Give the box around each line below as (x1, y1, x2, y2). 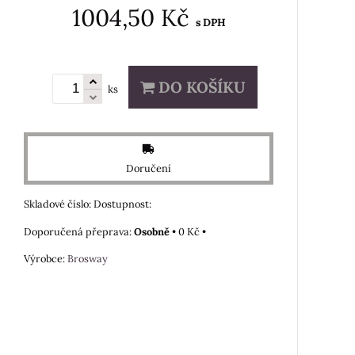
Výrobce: (24, 251, 67, 265)
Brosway (67, 251, 108, 265)
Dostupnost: (94, 197, 151, 211)
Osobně (134, 224, 170, 239)
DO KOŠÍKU (155, 78, 246, 97)
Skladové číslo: (24, 197, 94, 211)
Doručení (126, 161, 171, 175)
